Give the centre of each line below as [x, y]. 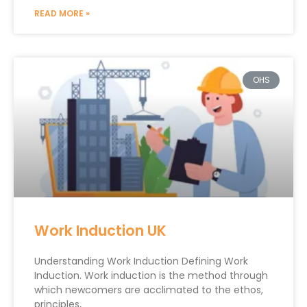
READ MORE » [62, 13]
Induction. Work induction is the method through [151, 275]
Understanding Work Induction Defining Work [141, 261]
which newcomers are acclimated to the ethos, [149, 290]
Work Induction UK [100, 231]
